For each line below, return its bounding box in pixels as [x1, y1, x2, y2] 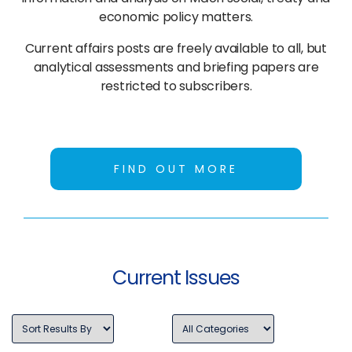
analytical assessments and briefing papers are [33, 57, 319, 76]
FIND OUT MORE [114, 160, 238, 177]
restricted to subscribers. [100, 76, 252, 95]
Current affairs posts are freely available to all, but [24, 38, 328, 57]
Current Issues [112, 263, 240, 291]
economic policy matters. [98, 7, 254, 26]
